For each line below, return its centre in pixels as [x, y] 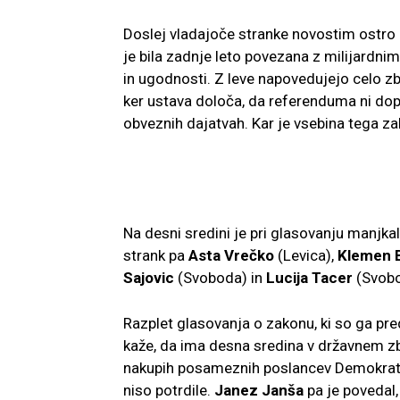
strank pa [156, 255]
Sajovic [149, 277]
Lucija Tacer [309, 277]
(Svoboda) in [220, 277]
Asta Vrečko [231, 255]
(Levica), [306, 255]
